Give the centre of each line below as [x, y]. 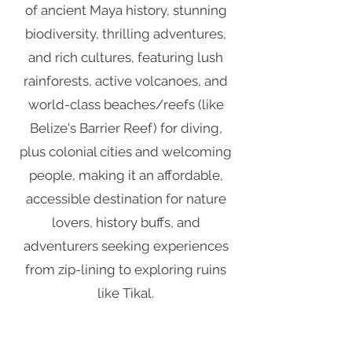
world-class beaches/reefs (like [126, 104]
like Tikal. [126, 293]
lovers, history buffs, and [126, 222]
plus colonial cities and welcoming [126, 152]
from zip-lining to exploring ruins [126, 269]
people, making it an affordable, [126, 175]
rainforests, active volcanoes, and [126, 81]
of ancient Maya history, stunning [126, 10]
